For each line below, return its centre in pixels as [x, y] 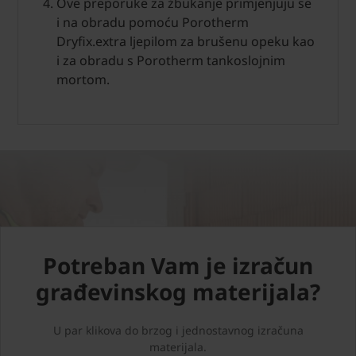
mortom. [83, 80]
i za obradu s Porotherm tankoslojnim [171, 61]
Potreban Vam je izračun [178, 266]
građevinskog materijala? [178, 292]
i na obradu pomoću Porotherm [153, 23]
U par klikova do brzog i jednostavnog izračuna [178, 331]
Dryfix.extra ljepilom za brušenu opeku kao [186, 42]
